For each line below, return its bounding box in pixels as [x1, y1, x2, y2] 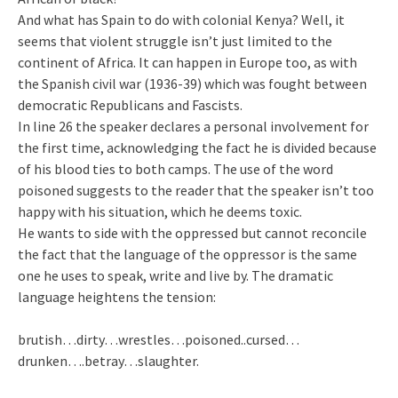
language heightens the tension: [18, 287, 216, 306]
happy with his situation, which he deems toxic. [18, 202, 302, 220]
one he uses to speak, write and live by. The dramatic [18, 266, 333, 284]
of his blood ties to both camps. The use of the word [18, 159, 333, 178]
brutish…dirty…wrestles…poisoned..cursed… [18, 330, 299, 348]
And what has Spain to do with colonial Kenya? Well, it [18, 10, 345, 28]
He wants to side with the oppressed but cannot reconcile [18, 223, 367, 242]
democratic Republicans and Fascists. [18, 95, 243, 114]
